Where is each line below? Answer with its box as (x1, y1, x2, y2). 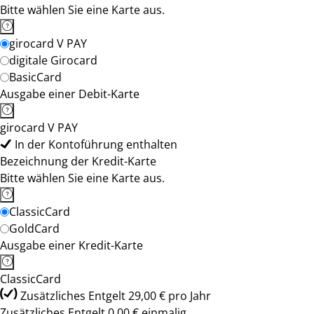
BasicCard (9, 69, 62, 85)
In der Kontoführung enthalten (15, 137, 177, 152)
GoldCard (9, 221, 60, 236)
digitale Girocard (9, 53, 97, 68)
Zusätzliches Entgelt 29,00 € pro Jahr (20, 288, 211, 303)
